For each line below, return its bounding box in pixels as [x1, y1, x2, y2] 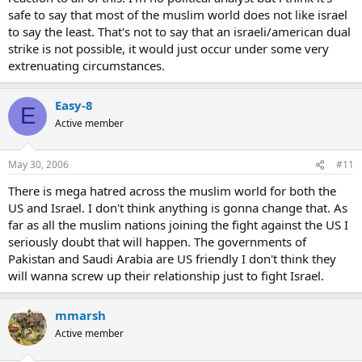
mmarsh [55, 307, 106, 323]
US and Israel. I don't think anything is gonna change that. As [8, 200, 347, 216]
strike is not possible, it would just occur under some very [8, 40, 329, 57]
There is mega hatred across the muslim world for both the [8, 183, 336, 199]
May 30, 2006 [8, 158, 69, 171]
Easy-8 [55, 96, 93, 113]
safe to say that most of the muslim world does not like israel [8, 6, 347, 23]
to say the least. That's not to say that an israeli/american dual [8, 23, 351, 40]
